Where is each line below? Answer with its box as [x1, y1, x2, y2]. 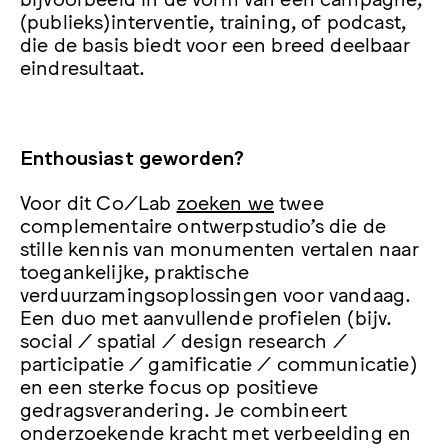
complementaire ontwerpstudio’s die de [20, 212, 386, 237]
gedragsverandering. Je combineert [20, 396, 348, 421]
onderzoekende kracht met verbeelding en [20, 419, 412, 444]
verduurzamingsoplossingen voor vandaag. [20, 281, 412, 306]
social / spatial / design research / [20, 327, 347, 352]
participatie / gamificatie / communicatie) [20, 350, 417, 375]
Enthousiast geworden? [20, 144, 245, 169]
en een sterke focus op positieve [20, 373, 319, 398]
